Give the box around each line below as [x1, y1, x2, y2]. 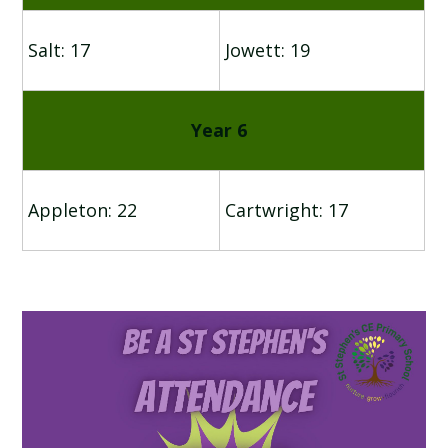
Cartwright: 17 [225, 198, 349, 223]
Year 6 [190, 118, 257, 143]
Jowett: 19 [225, 38, 311, 63]
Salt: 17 [28, 38, 91, 63]
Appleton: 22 [28, 198, 138, 223]
